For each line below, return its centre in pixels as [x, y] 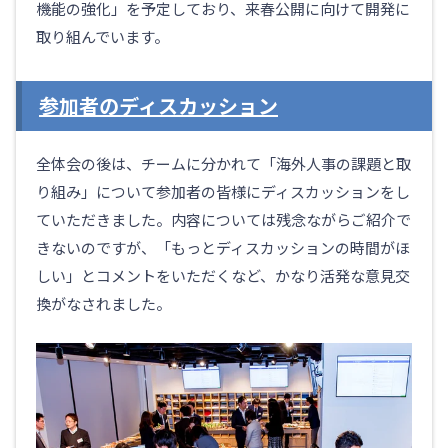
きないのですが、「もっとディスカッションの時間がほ [223, 248]
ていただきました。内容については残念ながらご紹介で [223, 220]
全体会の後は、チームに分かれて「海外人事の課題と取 [223, 164]
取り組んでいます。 [102, 37]
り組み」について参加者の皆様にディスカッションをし [223, 192]
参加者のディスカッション [158, 106]
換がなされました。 [103, 304]
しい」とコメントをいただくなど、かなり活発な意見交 [223, 276]
